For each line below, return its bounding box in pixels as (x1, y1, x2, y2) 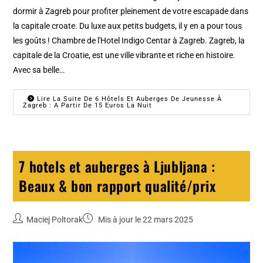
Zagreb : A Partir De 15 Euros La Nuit (23, 102, 153, 110)
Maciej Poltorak (26, 215, 83, 225)
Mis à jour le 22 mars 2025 (96, 215, 194, 225)
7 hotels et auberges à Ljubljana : (19, 156, 215, 177)
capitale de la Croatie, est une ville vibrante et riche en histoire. (13, 50, 236, 60)
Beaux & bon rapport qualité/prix (19, 175, 216, 197)
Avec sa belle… (13, 65, 65, 75)
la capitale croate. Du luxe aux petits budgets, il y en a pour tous (13, 21, 242, 31)
